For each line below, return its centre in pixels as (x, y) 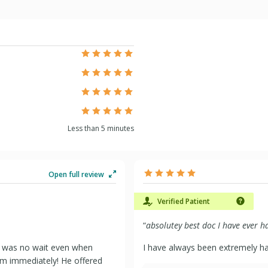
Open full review (77, 174)
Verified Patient (183, 201)
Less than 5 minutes (101, 128)
